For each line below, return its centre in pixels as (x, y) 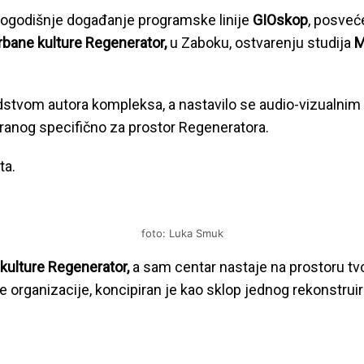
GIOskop (280, 20)
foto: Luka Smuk (182, 233)
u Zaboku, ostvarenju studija (260, 43)
